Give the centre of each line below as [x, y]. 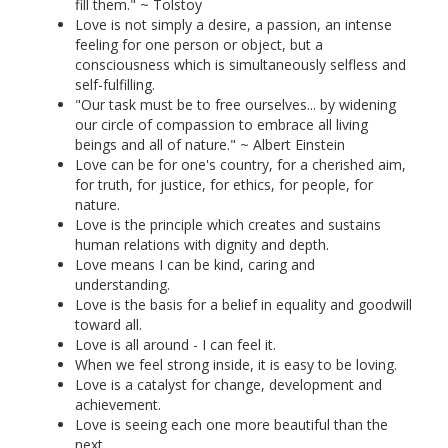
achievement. [118, 404]
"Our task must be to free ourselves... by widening [235, 104]
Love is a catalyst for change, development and [228, 384]
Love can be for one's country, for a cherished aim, [240, 164]
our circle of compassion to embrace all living [221, 124]
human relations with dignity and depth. [202, 244]
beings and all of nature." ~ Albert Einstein [210, 144]
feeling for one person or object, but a [199, 44]
